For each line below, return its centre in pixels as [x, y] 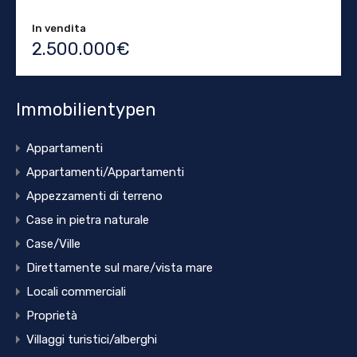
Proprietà [52, 316]
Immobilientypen [86, 110]
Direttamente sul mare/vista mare [120, 268]
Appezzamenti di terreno [94, 196]
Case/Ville [53, 244]
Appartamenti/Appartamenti [105, 173]
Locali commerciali [76, 292]
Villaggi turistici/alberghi [92, 340]
